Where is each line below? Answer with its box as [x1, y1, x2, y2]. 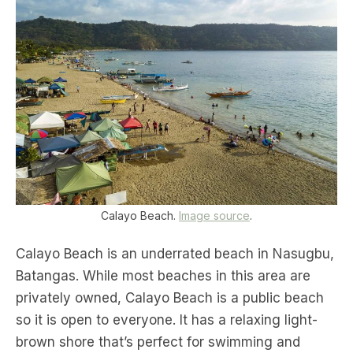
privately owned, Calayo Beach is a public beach [16, 290, 324, 307]
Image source [179, 209, 250, 223]
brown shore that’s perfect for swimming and [16, 334, 300, 351]
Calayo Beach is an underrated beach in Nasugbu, [16, 246, 334, 262]
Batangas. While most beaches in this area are [16, 268, 310, 284]
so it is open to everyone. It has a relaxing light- [16, 312, 318, 329]
